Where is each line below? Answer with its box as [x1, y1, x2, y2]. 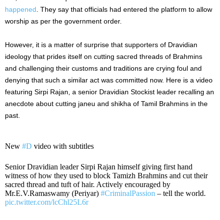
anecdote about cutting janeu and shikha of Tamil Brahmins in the [5, 100, 208, 108]
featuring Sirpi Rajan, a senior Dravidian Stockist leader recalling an [5, 88, 214, 96]
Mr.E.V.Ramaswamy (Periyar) [5, 189, 101, 198]
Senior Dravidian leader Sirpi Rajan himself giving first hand [5, 163, 192, 171]
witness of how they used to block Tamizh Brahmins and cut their [5, 171, 208, 180]
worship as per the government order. [5, 17, 122, 26]
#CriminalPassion [101, 189, 155, 198]
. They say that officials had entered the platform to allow [36, 5, 212, 14]
